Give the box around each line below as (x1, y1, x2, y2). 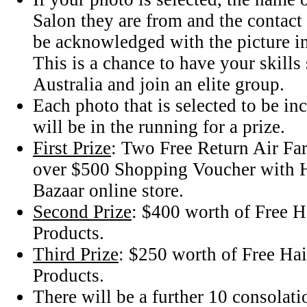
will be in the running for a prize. (33, 116, 285, 138)
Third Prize (33, 244, 119, 265)
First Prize (33, 138, 111, 159)
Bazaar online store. (33, 180, 184, 201)
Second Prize (33, 201, 132, 223)
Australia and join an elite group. (33, 74, 284, 95)
